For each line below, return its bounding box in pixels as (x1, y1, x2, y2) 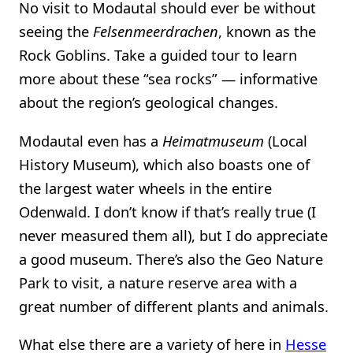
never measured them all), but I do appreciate (19, 225, 328, 245)
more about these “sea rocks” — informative (19, 69, 318, 89)
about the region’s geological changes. (19, 92, 278, 113)
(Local (264, 130, 307, 150)
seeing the (19, 21, 93, 42)
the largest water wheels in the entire (19, 177, 272, 198)
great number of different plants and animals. (19, 295, 329, 316)
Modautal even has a (19, 130, 162, 150)
